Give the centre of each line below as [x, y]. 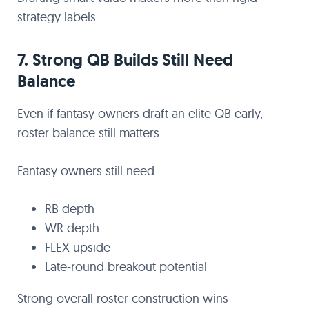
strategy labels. [58, 17]
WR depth [72, 228]
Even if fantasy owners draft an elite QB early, [140, 113]
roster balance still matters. [90, 133]
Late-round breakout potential [126, 267]
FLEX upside [78, 247]
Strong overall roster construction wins [123, 298]
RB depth [70, 209]
